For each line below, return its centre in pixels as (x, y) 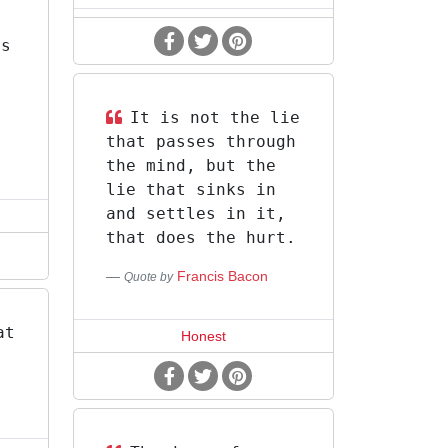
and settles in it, (195, 213)
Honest (203, 336)
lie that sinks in (190, 189)
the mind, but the (190, 165)
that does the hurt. (200, 237)
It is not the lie (214, 117)
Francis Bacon (222, 276)
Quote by (148, 277)
